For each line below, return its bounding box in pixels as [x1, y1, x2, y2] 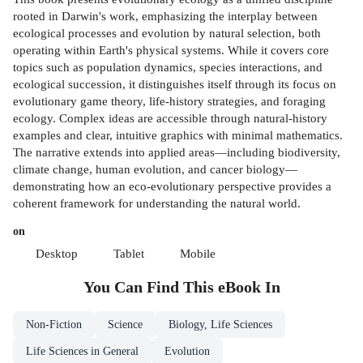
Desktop [36, 246, 78, 261]
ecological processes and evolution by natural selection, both [13, 26, 321, 41]
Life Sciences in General [26, 345, 139, 358]
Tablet [113, 246, 144, 261]
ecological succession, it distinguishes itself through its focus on [13, 77, 336, 92]
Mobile [180, 246, 216, 261]
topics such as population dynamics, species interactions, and [13, 60, 322, 75]
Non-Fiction [26, 318, 82, 331]
